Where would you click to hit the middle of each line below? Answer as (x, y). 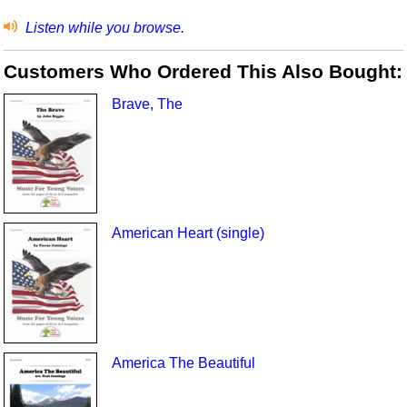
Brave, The (147, 104)
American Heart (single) (188, 233)
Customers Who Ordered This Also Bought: (203, 72)
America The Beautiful (183, 362)
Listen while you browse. (103, 27)
